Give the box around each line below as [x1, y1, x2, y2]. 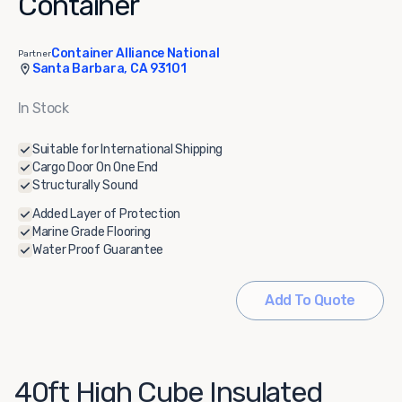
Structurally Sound [32, 178, 138, 193]
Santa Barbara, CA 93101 [32, 61, 187, 76]
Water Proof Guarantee [32, 242, 169, 258]
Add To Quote [265, 292, 355, 309]
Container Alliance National [51, 46, 220, 61]
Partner [18, 48, 51, 59]
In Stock [18, 100, 68, 117]
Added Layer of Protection [32, 206, 180, 222]
